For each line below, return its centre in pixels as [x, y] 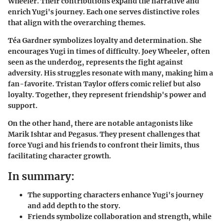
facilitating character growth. [59, 156]
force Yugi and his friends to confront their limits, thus [104, 145]
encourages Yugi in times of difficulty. [75, 51]
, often [199, 51]
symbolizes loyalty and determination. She [127, 40]
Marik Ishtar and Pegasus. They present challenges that [104, 134]
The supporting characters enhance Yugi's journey [115, 195]
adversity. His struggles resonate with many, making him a [110, 73]
